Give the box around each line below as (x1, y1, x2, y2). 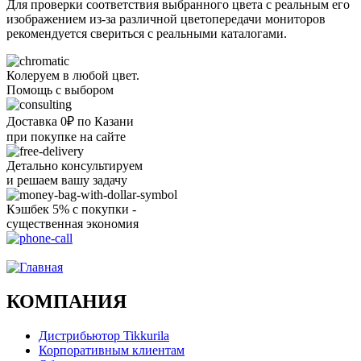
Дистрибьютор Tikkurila (39, 328, 169, 342)
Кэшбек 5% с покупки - (6, 201, 136, 216)
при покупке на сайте (6, 129, 126, 143)
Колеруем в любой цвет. (6, 68, 139, 82)
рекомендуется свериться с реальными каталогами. (6, 26, 287, 40)
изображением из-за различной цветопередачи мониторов (6, 11, 326, 26)
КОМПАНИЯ (6, 290, 127, 312)
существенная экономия (6, 216, 139, 230)
